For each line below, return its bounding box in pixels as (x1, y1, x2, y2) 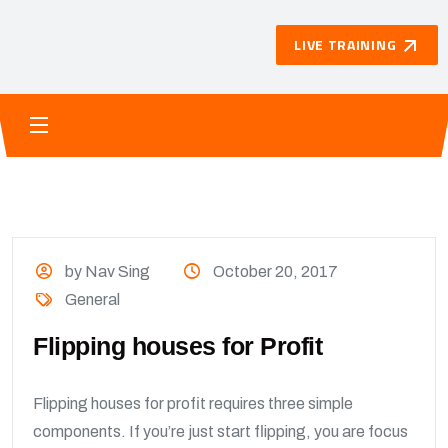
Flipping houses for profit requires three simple (33, 395, 353, 412)
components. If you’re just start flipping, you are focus (33, 423, 408, 440)
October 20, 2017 (212, 263, 338, 280)
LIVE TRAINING (294, 34, 397, 55)
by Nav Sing (62, 263, 151, 280)
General (65, 291, 121, 308)
